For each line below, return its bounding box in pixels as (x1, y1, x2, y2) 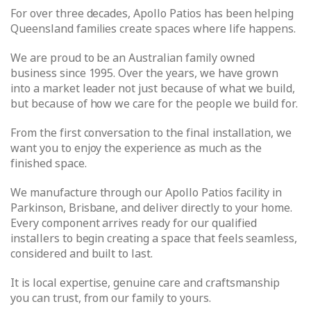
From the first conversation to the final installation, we (10, 125, 292, 142)
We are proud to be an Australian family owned (10, 50, 255, 67)
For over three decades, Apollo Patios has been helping (10, 6, 294, 22)
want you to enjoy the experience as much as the (10, 140, 262, 157)
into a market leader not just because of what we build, (10, 81, 296, 97)
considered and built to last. (10, 246, 153, 262)
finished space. (10, 155, 87, 172)
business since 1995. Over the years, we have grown (10, 65, 279, 82)
